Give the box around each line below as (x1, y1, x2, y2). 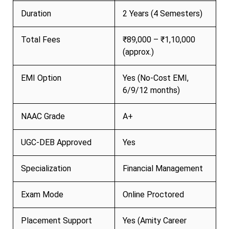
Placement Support (21, 215, 92, 225)
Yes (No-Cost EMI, (123, 73, 189, 83)
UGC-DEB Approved (21, 137, 91, 147)
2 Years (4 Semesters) (123, 8, 202, 18)
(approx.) (123, 47, 154, 57)
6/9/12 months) (123, 85, 180, 95)
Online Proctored (123, 189, 184, 199)
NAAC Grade (21, 111, 65, 121)
